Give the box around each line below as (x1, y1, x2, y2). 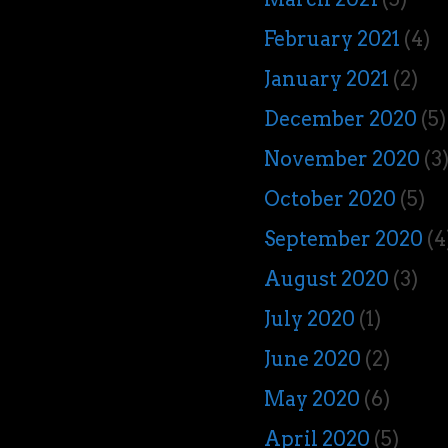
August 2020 (264, 267, 390, 291)
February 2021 (264, 27, 401, 51)
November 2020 (264, 147, 421, 171)
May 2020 (264, 387, 361, 411)
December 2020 (264, 107, 418, 131)
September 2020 (264, 227, 424, 251)
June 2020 (264, 347, 362, 371)
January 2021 (264, 67, 390, 91)
